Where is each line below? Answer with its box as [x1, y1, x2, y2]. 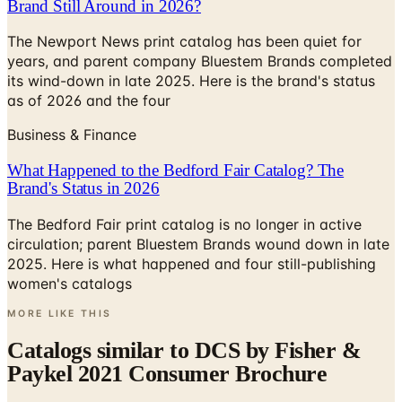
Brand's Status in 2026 [7, 135, 160, 155]
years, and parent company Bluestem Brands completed [7, 10, 392, 29]
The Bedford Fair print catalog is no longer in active [7, 172, 362, 191]
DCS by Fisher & [194, 295, 362, 322]
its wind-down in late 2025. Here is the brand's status [7, 30, 375, 48]
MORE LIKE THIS [7, 265, 112, 277]
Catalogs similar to [7, 295, 195, 322]
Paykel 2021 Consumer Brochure [7, 319, 328, 345]
